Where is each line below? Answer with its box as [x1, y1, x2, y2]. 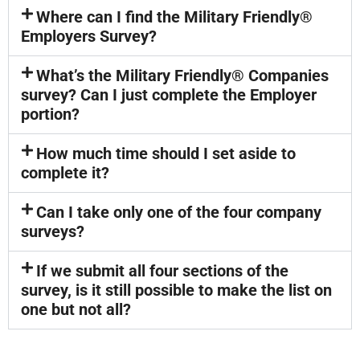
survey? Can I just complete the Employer [21, 85, 317, 104]
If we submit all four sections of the [36, 261, 289, 280]
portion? [21, 104, 80, 124]
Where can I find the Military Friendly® [36, 7, 313, 27]
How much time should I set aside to [36, 144, 297, 163]
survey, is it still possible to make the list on [21, 280, 332, 300]
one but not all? [21, 300, 131, 319]
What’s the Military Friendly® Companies [36, 66, 329, 85]
